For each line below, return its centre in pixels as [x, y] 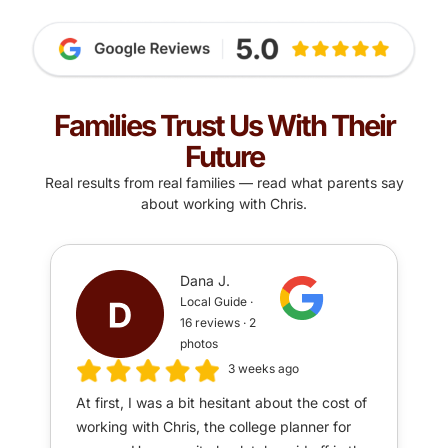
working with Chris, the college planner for [213, 427]
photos [199, 344]
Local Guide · [217, 302]
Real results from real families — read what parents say [224, 183]
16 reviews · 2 [218, 323]
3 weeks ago [263, 369]
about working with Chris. [224, 204]
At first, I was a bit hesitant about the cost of [221, 403]
